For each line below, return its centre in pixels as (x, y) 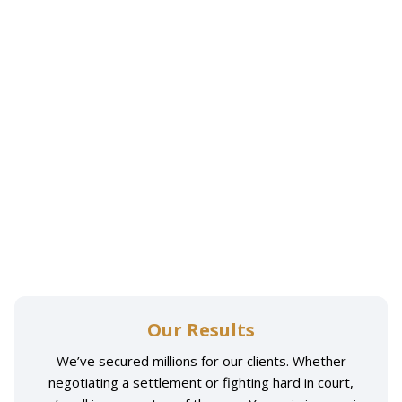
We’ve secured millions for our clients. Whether (201, 361)
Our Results (201, 330)
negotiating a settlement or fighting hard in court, (201, 383)
